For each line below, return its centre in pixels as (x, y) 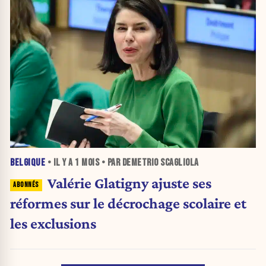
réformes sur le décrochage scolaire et (128, 203)
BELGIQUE (28, 162)
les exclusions (53, 224)
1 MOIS (87, 162)
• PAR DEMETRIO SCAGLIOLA (149, 162)
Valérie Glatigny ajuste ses (129, 183)
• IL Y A (60, 162)
